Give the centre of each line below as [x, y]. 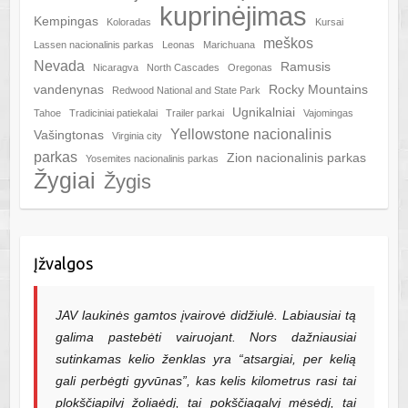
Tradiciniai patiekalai [113, 113]
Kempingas [66, 22]
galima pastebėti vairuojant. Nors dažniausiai [206, 337]
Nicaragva [115, 68]
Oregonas [250, 68]
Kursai [329, 22]
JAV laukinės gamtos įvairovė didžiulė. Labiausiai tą [206, 316]
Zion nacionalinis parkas [296, 158]
